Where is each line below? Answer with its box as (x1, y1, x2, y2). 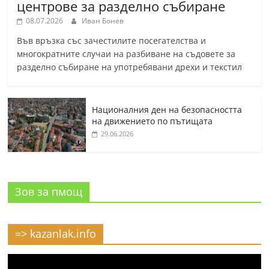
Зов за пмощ (15, 184, 83, 199)
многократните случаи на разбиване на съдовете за (17, 47, 236, 59)
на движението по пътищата (92, 115, 213, 127)
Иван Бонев (82, 15, 124, 26)
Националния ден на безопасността (92, 103, 243, 115)
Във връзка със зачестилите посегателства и (17, 34, 207, 46)
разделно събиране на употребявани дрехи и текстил (17, 61, 243, 73)
